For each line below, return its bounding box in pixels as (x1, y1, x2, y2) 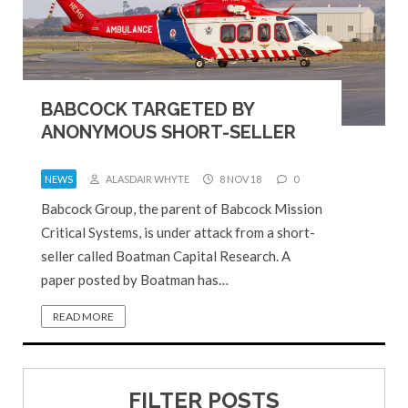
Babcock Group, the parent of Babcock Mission (41, 199, 322, 217)
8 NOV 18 (218, 172, 261, 185)
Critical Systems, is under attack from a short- (41, 223, 315, 240)
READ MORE (53, 309, 114, 323)
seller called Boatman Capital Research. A (41, 247, 291, 264)
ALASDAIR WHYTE (104, 172, 189, 185)
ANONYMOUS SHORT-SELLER (41, 120, 296, 143)
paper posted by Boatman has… (41, 270, 229, 288)
